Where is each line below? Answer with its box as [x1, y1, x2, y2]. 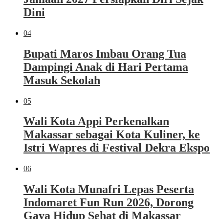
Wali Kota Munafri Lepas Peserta [23, 183, 194, 196]
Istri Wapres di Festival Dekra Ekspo [23, 141, 210, 154]
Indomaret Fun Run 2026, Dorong [23, 196, 194, 209]
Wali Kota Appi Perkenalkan [23, 115, 169, 128]
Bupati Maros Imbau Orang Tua [23, 47, 186, 60]
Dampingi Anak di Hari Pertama [23, 60, 188, 73]
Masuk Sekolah [23, 73, 100, 87]
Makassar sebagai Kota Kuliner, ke [23, 128, 200, 141]
